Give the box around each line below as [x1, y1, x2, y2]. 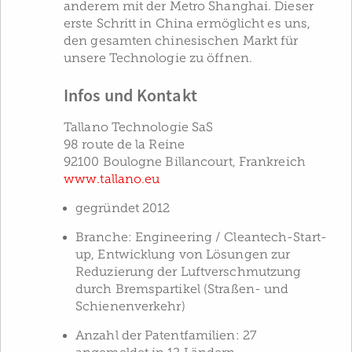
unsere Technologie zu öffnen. [64, 50, 252, 65]
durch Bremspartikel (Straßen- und [75, 281, 289, 296]
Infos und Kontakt [64, 84, 197, 108]
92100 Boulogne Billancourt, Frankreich [64, 154, 306, 169]
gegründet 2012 [75, 200, 170, 215]
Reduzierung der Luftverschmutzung [75, 264, 302, 279]
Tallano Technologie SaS [64, 119, 214, 134]
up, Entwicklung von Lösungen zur [75, 247, 291, 262]
